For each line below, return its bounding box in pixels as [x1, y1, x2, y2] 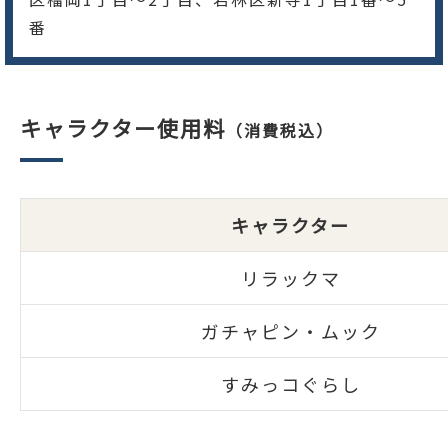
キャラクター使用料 [20, 111, 226, 143]
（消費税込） [226, 117, 334, 142]
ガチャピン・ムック [200, 317, 381, 344]
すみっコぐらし [220, 370, 361, 397]
